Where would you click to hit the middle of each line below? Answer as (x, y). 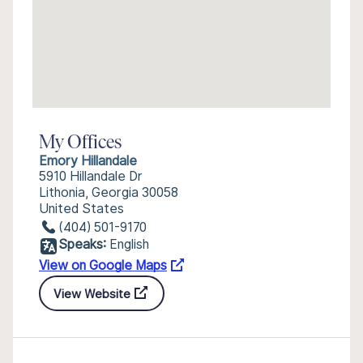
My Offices (80, 143)
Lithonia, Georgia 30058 (109, 192)
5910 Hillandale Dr (91, 176)
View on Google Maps (103, 265)
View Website (92, 293)
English (129, 244)
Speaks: (82, 244)
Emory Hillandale (88, 161)
